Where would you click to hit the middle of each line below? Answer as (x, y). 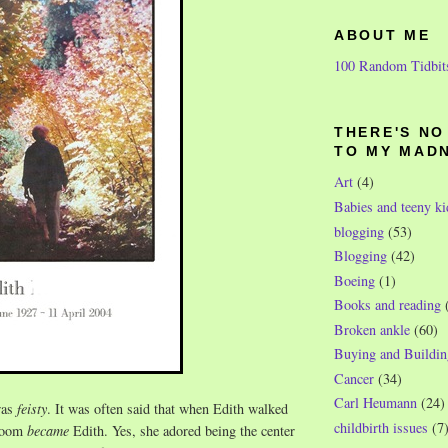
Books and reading (387, 305)
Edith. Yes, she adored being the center (182, 431)
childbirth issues (381, 428)
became (48, 431)
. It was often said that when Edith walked (167, 409)
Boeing (354, 280)
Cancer (354, 378)
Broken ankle (372, 329)
